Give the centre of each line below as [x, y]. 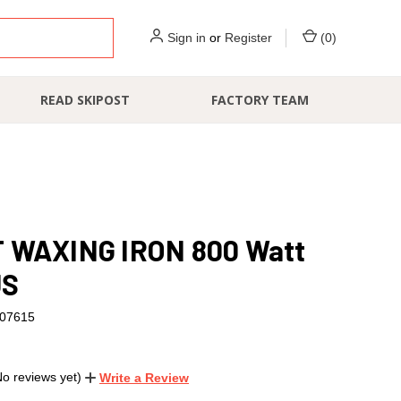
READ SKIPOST [85, 100]
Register [248, 38]
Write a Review [144, 377]
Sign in [187, 38]
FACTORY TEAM [260, 100]
